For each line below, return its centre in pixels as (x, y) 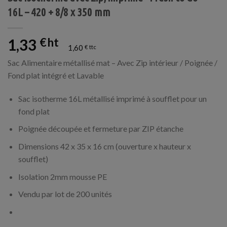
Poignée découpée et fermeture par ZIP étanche (101, 129)
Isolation (34, 176)
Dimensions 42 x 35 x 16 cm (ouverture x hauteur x (104, 146)
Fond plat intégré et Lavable (56, 75)
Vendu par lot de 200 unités (65, 194)
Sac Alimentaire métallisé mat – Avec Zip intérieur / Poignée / (112, 63)
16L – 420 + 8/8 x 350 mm (59, 12)
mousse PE (87, 176)
